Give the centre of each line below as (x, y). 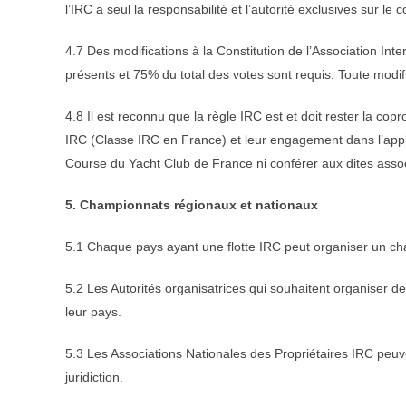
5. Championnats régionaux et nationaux (192, 204)
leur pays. (93, 311)
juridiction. (94, 377)
